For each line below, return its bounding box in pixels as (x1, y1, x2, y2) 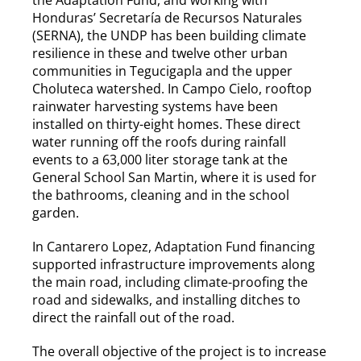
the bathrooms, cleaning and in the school (32, 185, 289, 204)
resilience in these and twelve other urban (32, 44, 288, 62)
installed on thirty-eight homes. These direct (32, 114, 301, 133)
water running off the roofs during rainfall (32, 132, 286, 151)
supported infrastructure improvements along (32, 255, 315, 273)
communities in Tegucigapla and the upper (32, 61, 293, 80)
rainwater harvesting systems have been (32, 97, 278, 115)
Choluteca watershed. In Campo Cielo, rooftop (32, 79, 312, 98)
